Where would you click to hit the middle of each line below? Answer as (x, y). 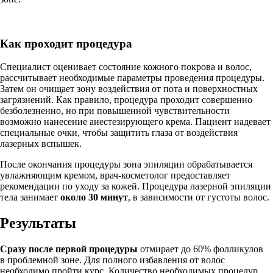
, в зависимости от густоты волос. (199, 197)
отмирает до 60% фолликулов (200, 249)
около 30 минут (94, 197)
